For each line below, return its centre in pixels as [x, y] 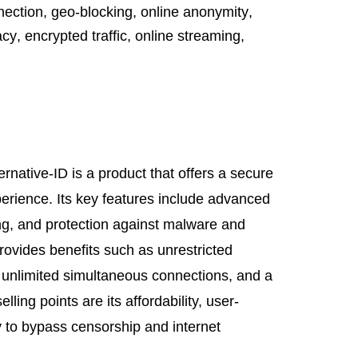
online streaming [188, 36]
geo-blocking [92, 12]
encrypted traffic [76, 36]
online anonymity [195, 12]
